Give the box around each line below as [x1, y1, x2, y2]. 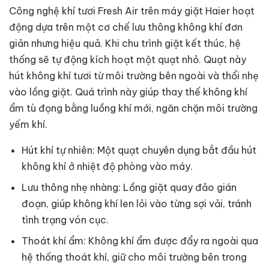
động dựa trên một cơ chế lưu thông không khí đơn [9, 21, 243, 34]
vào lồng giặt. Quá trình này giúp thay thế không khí [9, 86, 247, 98]
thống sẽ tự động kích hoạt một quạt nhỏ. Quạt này [9, 53, 246, 66]
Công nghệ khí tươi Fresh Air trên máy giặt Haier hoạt [9, 5, 255, 17]
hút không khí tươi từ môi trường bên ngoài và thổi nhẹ [9, 70, 259, 82]
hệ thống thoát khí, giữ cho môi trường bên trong [21, 251, 247, 264]
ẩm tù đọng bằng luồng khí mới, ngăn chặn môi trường [9, 102, 258, 115]
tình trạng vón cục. [21, 214, 109, 226]
